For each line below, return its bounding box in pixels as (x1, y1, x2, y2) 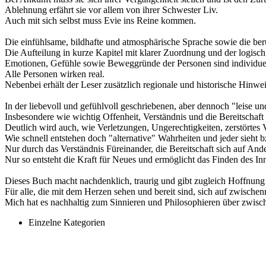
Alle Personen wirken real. (5, 68, 104, 79)
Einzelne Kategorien (28, 217, 105, 227)
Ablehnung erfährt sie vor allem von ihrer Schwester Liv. (5, 4, 218, 15)
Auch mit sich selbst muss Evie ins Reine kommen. (5, 15, 196, 26)
